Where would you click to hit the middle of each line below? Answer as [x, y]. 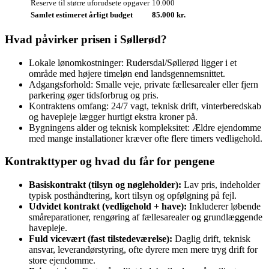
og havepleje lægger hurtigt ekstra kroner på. [113, 116]
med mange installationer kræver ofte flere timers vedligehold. [146, 138]
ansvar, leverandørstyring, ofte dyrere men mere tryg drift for [143, 250]
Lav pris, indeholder [221, 185]
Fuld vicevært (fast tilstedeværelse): [101, 239]
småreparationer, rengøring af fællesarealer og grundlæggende [146, 217]
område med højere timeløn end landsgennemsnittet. [127, 73]
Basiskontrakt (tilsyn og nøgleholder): [105, 185]
